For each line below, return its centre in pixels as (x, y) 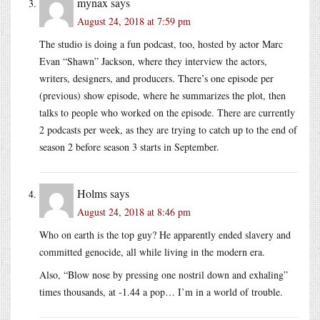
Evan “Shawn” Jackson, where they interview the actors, (153, 61)
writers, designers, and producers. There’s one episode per (156, 79)
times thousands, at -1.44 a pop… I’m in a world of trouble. (161, 292)
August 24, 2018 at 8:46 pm (134, 212)
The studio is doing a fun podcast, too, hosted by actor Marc (161, 44)
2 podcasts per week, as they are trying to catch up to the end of (168, 130)
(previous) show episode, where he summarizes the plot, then (162, 96)
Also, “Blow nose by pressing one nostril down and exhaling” (164, 275)
